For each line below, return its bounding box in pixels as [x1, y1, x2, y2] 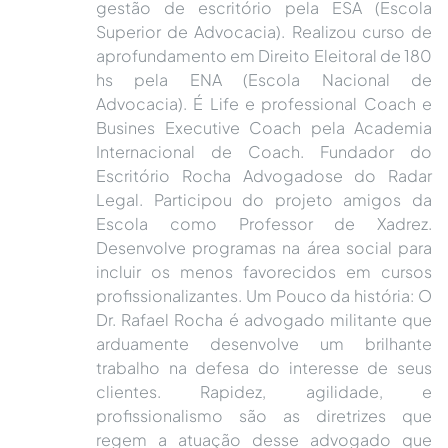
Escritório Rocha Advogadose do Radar [96, 165, 432, 186]
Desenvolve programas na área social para [96, 237, 432, 258]
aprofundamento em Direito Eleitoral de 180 [96, 45, 432, 66]
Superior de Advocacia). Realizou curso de [96, 21, 432, 42]
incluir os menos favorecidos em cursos [96, 261, 432, 282]
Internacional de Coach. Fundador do [96, 141, 432, 162]
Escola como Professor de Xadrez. [96, 213, 432, 234]
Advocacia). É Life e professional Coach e [96, 93, 432, 114]
